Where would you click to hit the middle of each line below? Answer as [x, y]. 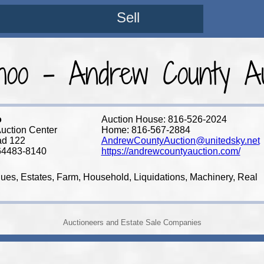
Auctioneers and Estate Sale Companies [132, 222]
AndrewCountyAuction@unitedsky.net [180, 141]
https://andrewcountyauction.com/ [171, 151]
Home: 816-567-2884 [146, 130]
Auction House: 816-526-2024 [164, 119]
